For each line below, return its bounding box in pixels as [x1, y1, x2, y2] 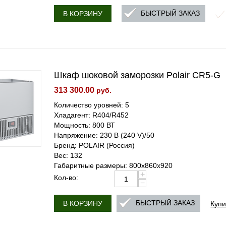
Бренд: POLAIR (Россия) [54, 141, 135, 149]
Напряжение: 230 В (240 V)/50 [54, 131, 155, 139]
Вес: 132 [54, 151, 83, 159]
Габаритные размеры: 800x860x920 [54, 161, 173, 169]
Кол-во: [54, 174, 79, 182]
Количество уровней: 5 [54, 101, 130, 109]
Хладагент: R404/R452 [54, 111, 129, 119]
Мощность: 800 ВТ [54, 121, 116, 129]
